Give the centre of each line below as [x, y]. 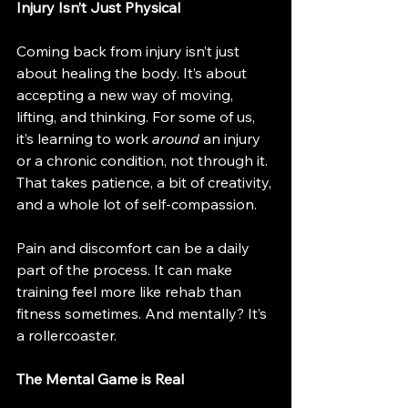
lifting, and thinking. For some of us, [138, 117]
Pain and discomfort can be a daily [135, 248]
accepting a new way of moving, [127, 95]
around [176, 139]
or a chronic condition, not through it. [144, 161]
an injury [232, 139]
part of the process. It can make [126, 270]
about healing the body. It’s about [133, 73]
